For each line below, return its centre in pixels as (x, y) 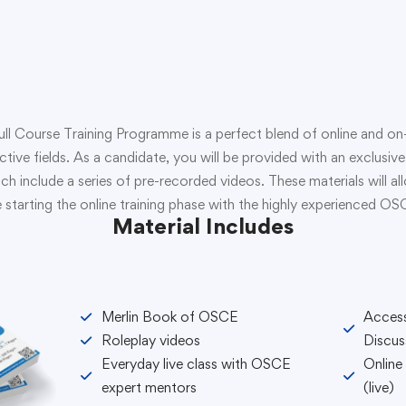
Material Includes (203, 226)
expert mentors (149, 387)
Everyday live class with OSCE (196, 363)
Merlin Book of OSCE (169, 316)
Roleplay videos (150, 340)
